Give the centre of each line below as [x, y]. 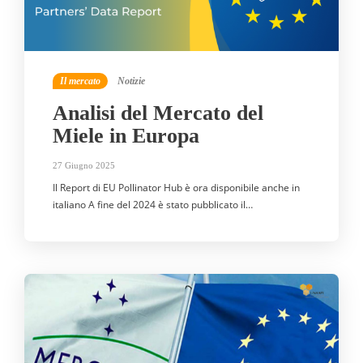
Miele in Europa [126, 135]
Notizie [131, 81]
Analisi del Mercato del [158, 113]
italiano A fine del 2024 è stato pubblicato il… [153, 204]
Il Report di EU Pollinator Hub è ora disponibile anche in [176, 187]
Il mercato [80, 81]
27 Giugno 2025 [84, 165]
